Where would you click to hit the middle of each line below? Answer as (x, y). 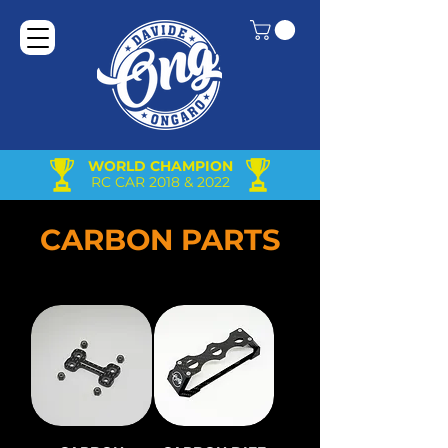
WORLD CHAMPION (160, 166)
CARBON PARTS (160, 239)
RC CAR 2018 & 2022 (160, 182)
